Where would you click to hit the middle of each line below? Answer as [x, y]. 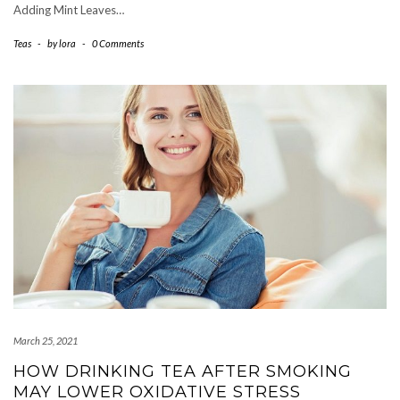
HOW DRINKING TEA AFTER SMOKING [183, 372]
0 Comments [118, 43]
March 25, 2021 [46, 341]
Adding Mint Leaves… [69, 9]
